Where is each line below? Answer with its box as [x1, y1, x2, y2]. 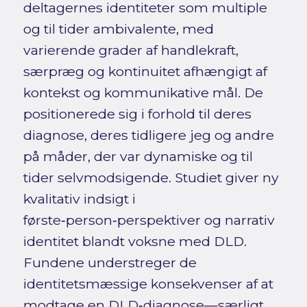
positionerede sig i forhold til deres [23, 106, 251, 123]
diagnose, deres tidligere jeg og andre [23, 127, 274, 144]
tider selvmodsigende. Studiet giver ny [23, 169, 279, 186]
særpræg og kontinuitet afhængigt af [23, 63, 267, 80]
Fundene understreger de [23, 254, 197, 271]
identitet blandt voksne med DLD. [23, 233, 247, 250]
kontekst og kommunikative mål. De [23, 84, 263, 101]
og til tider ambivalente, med [23, 21, 214, 38]
